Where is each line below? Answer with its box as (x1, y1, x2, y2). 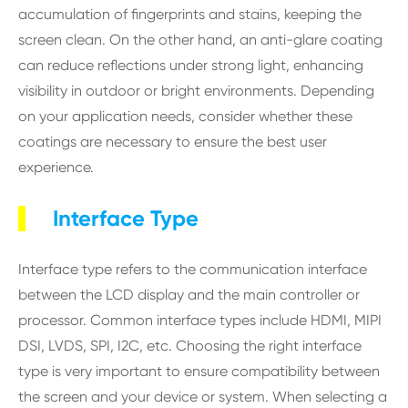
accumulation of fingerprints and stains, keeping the (18, 5, 362, 23)
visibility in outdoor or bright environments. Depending (18, 82, 374, 99)
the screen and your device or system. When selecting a (18, 388, 387, 405)
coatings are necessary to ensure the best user (18, 133, 327, 150)
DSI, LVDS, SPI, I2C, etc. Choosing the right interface (18, 337, 362, 354)
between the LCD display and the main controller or (18, 286, 360, 303)
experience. (18, 158, 94, 176)
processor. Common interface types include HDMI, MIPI (18, 311, 382, 329)
